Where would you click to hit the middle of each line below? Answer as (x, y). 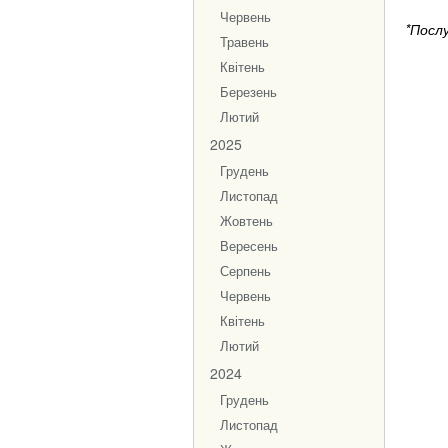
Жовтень (246, 221)
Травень (244, 42)
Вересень (249, 246)
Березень (248, 92)
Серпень (245, 271)
